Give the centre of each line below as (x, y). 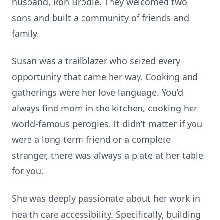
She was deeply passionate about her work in (106, 198)
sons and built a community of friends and (100, 18)
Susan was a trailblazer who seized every (96, 61)
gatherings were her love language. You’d (97, 92)
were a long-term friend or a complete (91, 139)
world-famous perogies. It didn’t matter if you (107, 124)
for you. (28, 171)
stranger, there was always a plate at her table (108, 155)
